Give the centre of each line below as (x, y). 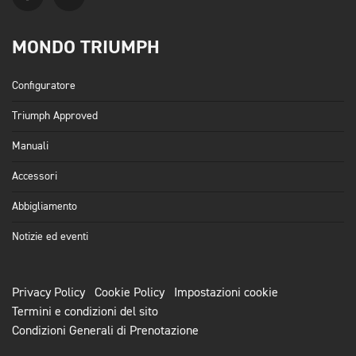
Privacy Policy (48, 294)
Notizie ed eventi (50, 237)
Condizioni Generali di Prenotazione (105, 332)
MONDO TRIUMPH (86, 48)
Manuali (30, 147)
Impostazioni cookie (226, 294)
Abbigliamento (44, 207)
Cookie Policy (130, 294)
